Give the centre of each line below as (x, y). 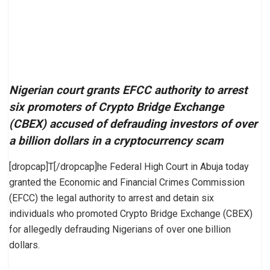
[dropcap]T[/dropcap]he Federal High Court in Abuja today (129, 167)
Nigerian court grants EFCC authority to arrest (128, 90)
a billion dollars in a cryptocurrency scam (116, 141)
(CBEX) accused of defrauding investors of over (133, 124)
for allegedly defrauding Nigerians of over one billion (120, 230)
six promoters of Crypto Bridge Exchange (116, 107)
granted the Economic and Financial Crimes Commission (127, 183)
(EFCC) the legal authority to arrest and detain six (111, 198)
